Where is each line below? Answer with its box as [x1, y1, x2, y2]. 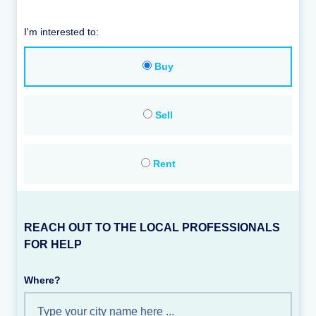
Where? [24, 274, 61, 286]
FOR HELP [24, 238, 82, 251]
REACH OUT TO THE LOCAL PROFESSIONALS [24, 221, 280, 234]
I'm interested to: [24, 26, 99, 38]
